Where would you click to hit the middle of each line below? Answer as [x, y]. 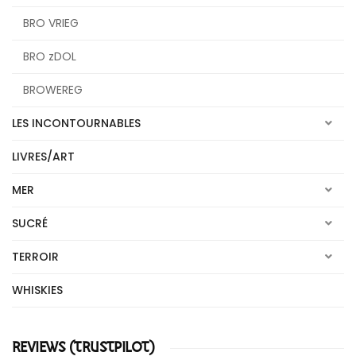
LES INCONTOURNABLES [76, 123]
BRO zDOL [50, 56]
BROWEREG [53, 90]
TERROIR [35, 257]
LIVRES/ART [43, 157]
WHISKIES [37, 290]
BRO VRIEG [51, 23]
